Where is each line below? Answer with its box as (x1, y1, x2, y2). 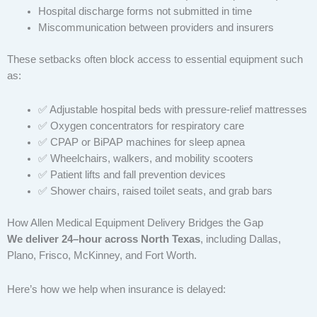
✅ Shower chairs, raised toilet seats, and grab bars (38, 185, 272, 197)
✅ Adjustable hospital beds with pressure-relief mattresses (38, 104, 307, 116)
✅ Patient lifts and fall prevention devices (38, 169, 226, 181)
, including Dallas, (200, 233, 281, 245)
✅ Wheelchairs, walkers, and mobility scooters (38, 153, 253, 165)
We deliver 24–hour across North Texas (7, 233, 200, 245)
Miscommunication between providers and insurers (38, 21, 274, 33)
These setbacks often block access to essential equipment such (7, 53, 303, 65)
